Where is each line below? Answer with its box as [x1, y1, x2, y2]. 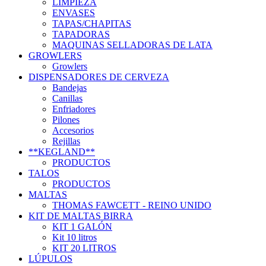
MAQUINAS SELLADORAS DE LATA [52, 40, 213, 50]
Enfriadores [52, 104, 96, 115]
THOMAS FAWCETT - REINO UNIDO [52, 200, 211, 211]
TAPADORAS [52, 29, 110, 40]
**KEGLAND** [28, 147, 95, 157]
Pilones [52, 115, 80, 125]
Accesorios [52, 125, 94, 136]
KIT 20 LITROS [52, 243, 116, 254]
